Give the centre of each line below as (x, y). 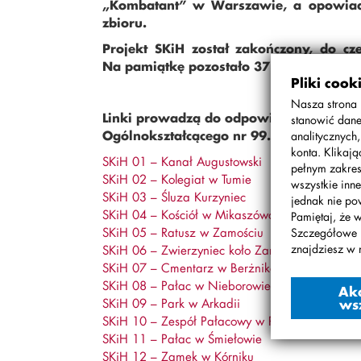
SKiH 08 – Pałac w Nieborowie (187, 285)
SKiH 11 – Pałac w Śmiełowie (182, 338)
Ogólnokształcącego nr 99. (187, 135)
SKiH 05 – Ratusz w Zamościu (183, 232)
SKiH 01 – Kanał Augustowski (182, 161)
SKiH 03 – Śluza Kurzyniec (174, 197)
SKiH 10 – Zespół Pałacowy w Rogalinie (210, 321)
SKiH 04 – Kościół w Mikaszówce (191, 214)
